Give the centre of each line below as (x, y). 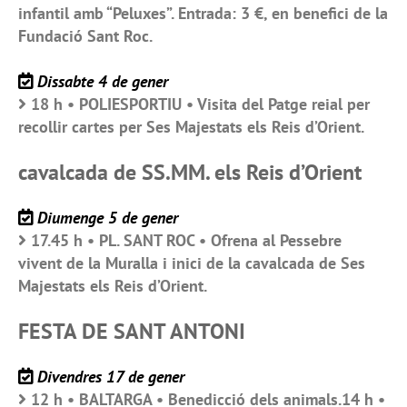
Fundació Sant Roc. (85, 36)
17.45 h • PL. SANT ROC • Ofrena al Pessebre (186, 241)
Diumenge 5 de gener (108, 218)
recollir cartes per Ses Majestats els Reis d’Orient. (191, 127)
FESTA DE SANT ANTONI (132, 332)
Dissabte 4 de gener (103, 82)
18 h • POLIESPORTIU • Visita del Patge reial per (200, 104)
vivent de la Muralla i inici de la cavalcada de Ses (192, 263)
